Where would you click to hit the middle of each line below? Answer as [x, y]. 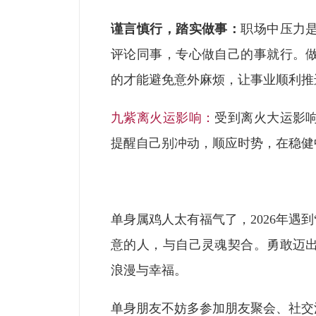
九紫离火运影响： [163, 118]
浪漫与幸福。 [149, 270]
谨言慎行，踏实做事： [176, 29]
